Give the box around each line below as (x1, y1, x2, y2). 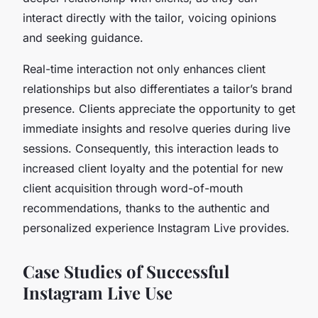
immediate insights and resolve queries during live (23, 121, 290, 136)
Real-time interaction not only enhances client (23, 61, 265, 76)
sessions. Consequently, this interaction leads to (23, 141, 279, 155)
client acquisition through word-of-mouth (23, 180, 243, 195)
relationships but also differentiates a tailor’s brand (23, 81, 292, 96)
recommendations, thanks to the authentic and (23, 200, 270, 215)
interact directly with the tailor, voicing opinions (23, 10, 276, 25)
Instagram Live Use (23, 280, 172, 304)
